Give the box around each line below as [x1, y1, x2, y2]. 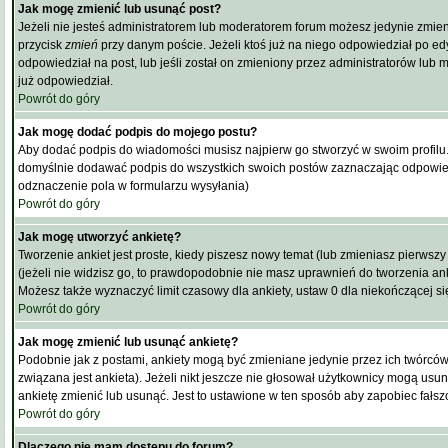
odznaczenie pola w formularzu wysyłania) [18, 179, 249, 193]
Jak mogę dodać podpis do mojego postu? [18, 125, 257, 139]
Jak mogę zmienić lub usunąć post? [18, 2, 221, 16]
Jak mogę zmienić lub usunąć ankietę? [18, 335, 238, 349]
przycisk [18, 38, 65, 52]
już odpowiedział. [18, 74, 113, 88]
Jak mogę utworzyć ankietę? [18, 230, 181, 244]
